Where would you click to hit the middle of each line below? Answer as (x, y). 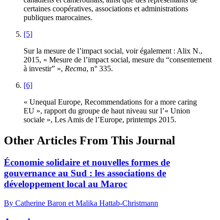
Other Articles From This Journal (90, 141)
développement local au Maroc (66, 184)
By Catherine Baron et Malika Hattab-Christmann (81, 203)
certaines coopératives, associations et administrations (106, 9)
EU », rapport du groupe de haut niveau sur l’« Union (107, 111)
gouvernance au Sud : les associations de (85, 173)
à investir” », (44, 69)
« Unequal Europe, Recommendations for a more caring (110, 102)
